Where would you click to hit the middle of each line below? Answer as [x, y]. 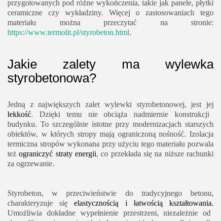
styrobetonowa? [52, 78]
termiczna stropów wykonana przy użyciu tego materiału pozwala [110, 144]
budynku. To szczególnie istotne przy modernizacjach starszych [110, 124]
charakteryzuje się [41, 203]
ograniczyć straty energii [58, 154]
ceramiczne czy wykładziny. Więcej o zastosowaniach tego [110, 13]
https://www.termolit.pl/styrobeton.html [68, 33]
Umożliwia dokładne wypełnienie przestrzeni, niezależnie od [109, 213]
